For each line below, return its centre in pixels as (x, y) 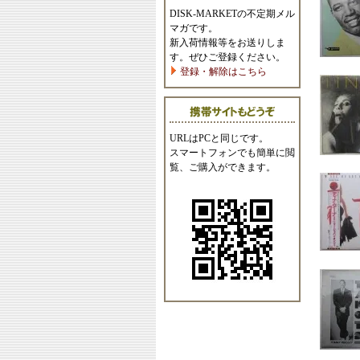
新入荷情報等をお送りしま (227, 43)
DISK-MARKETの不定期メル (232, 14)
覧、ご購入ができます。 (223, 167)
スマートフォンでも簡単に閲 (232, 153)
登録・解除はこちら (222, 72)
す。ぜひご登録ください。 (227, 57)
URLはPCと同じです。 (219, 138)
